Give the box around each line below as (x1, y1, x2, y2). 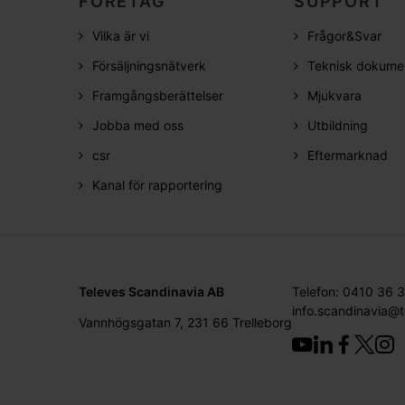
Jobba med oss (92, 118, 184, 134)
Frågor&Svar (307, 28, 381, 44)
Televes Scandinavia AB (79, 284, 224, 300)
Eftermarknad (307, 147, 388, 164)
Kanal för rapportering (92, 177, 222, 193)
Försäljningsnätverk (92, 58, 206, 74)
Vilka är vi (92, 28, 149, 44)
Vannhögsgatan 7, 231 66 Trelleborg (79, 315, 292, 331)
